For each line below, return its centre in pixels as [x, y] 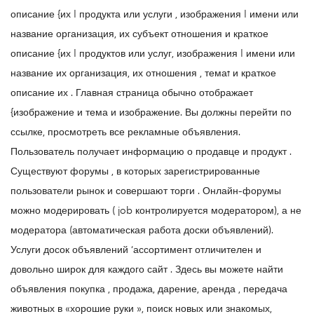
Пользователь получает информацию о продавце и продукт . [151, 152]
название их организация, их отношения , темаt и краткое [143, 74]
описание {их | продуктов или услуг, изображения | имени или [153, 54]
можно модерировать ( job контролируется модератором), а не [156, 211]
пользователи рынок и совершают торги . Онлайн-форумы [146, 192]
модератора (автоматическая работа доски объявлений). [142, 231]
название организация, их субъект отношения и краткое [139, 35]
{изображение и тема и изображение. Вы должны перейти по [151, 113]
